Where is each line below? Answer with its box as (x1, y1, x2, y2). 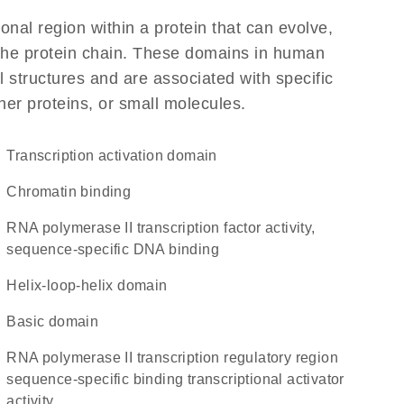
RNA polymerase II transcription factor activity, (6, 220, 18, 235)
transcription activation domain (14, 148, 217, 163)
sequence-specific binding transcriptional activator (6, 372, 344, 387)
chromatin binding (17, 184, 132, 199)
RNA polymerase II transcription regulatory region (6, 350, 18, 365)
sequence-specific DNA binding (6, 242, 219, 257)
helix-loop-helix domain (17, 278, 168, 293)
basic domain (16, 314, 99, 329)
